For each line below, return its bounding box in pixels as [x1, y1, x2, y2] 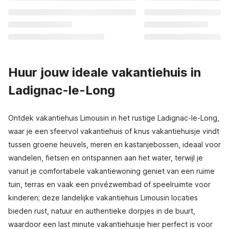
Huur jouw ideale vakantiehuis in [8, 65, 201, 80]
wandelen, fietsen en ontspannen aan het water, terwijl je [8, 153, 203, 162]
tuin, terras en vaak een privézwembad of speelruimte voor [8, 180, 211, 189]
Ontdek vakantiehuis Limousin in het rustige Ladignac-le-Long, [8, 113, 219, 122]
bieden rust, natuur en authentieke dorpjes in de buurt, [8, 207, 195, 215]
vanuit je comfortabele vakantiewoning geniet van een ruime [8, 167, 215, 175]
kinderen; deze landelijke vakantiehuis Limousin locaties [8, 193, 198, 202]
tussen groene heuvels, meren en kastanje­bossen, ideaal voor [8, 140, 221, 149]
